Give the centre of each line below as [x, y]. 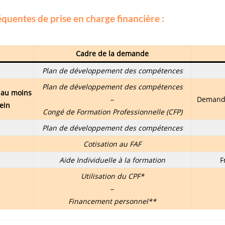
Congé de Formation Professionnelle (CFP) [112, 111]
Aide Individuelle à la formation [112, 160]
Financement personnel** [112, 201]
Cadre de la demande [112, 53]
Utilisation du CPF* [112, 176]
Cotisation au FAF [112, 144]
